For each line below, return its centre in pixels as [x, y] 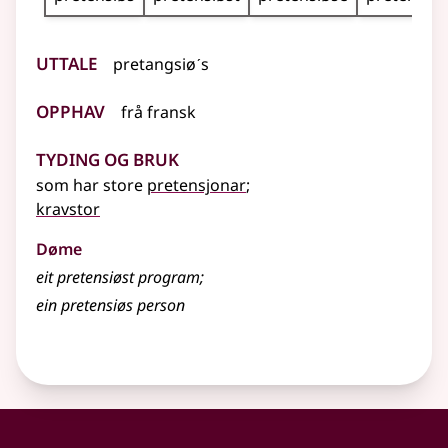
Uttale [66, 61]
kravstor [68, 209]
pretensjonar [196, 185]
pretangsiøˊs [161, 64]
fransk [171, 112]
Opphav [70, 109]
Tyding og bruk [107, 157]
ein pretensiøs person [110, 305]
